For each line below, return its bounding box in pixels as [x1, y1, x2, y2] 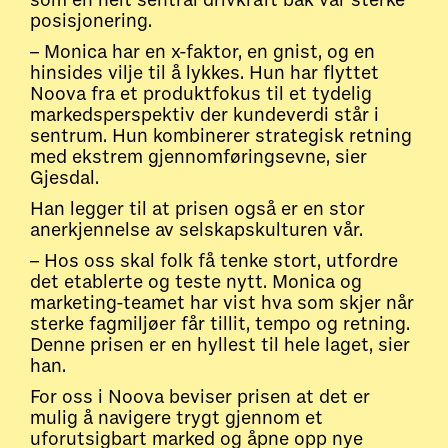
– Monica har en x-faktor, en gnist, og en [30, 41, 375, 64]
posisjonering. [30, 10, 152, 33]
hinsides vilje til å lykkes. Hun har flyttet [30, 62, 379, 85]
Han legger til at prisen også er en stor [30, 198, 365, 221]
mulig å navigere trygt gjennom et [30, 407, 323, 430]
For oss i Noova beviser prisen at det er [30, 386, 370, 409]
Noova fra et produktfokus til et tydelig [30, 83, 372, 106]
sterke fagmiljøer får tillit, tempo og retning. [30, 313, 410, 336]
